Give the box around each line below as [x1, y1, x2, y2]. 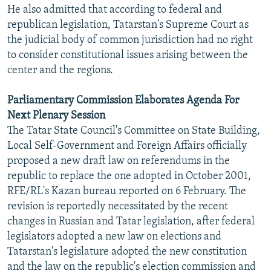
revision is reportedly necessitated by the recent [7, 200, 228, 212]
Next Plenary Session [7, 109, 105, 122]
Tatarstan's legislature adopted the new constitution [7, 246, 247, 258]
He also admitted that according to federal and [7, 4, 222, 16]
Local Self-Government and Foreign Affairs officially [7, 140, 247, 152]
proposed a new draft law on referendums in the [7, 155, 230, 167]
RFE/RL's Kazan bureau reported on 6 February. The [7, 185, 246, 197]
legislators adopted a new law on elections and [7, 230, 221, 243]
